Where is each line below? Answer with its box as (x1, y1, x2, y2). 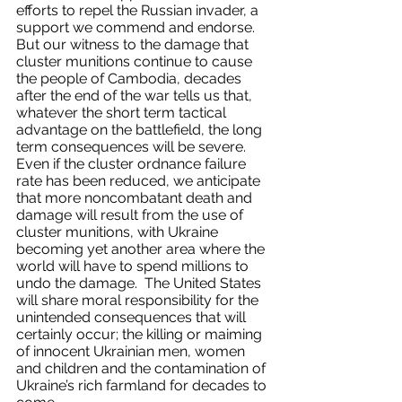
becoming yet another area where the (16, 240, 268, 258)
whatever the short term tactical (16, 104, 230, 121)
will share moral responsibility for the (16, 292, 262, 309)
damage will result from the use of (16, 206, 247, 223)
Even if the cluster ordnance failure (16, 155, 249, 172)
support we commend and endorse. (16, 19, 262, 36)
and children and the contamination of (16, 360, 269, 377)
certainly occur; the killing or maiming (16, 326, 266, 343)
